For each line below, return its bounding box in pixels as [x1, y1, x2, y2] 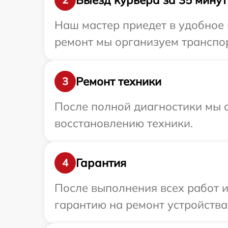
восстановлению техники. [54, 116, 193, 130]
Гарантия [76, 155, 126, 170]
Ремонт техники [76, 74, 161, 89]
